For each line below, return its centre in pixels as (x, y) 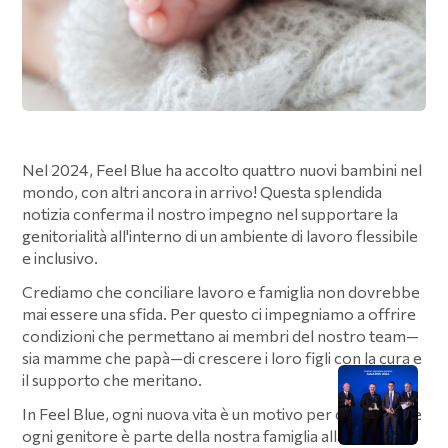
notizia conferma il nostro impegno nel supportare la (210, 214)
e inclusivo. (60, 258)
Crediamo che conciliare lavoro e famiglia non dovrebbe (221, 292)
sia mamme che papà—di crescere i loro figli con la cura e (222, 358)
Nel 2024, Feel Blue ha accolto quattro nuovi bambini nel (222, 170)
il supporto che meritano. (112, 380)
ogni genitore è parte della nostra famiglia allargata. (205, 436)
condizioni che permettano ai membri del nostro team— (221, 336)
